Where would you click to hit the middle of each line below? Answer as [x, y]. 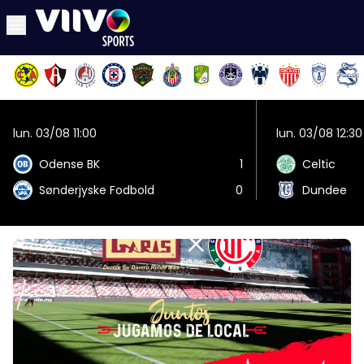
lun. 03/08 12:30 [319, 133]
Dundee [325, 190]
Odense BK [69, 164]
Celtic [319, 164]
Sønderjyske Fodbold [97, 190]
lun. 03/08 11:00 [55, 133]
